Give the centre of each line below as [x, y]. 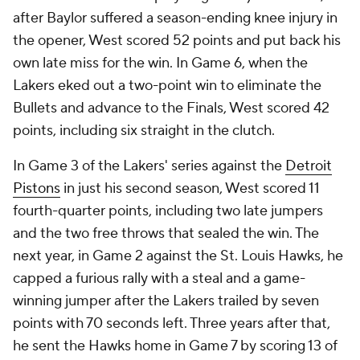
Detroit [309, 166]
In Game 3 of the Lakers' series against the [149, 166]
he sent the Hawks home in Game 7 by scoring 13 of [175, 346]
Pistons [37, 188]
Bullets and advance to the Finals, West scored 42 [171, 108]
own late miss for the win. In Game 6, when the [160, 63]
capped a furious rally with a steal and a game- [159, 278]
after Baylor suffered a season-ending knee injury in [175, 18]
